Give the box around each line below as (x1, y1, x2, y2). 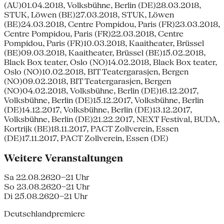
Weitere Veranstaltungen (4, 152, 123, 163)
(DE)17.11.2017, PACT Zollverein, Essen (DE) (4, 133, 168, 143)
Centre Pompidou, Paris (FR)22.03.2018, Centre (4, 28, 183, 38)
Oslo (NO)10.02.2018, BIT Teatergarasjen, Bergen (4, 66, 188, 76)
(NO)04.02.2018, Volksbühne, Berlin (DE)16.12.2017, (4, 85, 198, 95)
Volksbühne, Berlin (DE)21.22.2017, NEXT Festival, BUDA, (4, 114, 219, 124)
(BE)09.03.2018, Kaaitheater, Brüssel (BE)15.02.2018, (4, 47, 205, 57)
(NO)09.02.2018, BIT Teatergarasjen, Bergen (4, 76, 171, 86)
